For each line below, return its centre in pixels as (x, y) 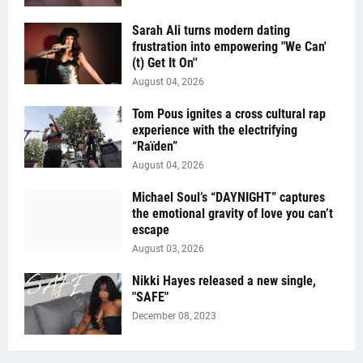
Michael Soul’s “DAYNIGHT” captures (228, 198)
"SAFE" (150, 297)
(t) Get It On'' (165, 63)
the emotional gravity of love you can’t (233, 214)
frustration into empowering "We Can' (229, 47)
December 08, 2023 (174, 316)
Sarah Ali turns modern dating (211, 31)
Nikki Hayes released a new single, (224, 281)
